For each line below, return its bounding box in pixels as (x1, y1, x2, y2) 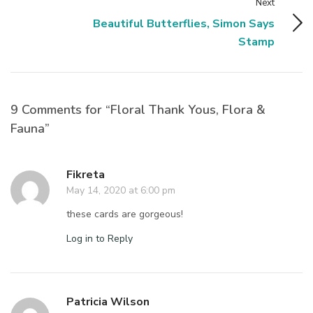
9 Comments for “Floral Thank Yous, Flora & (10, 101, 265, 118)
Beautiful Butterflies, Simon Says (93, 15, 275, 31)
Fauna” (10, 119, 50, 137)
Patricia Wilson (66, 293, 150, 310)
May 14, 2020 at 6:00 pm (66, 183, 175, 197)
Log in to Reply (66, 231, 133, 245)
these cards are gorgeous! (66, 207, 184, 221)
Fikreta (66, 166, 105, 182)
